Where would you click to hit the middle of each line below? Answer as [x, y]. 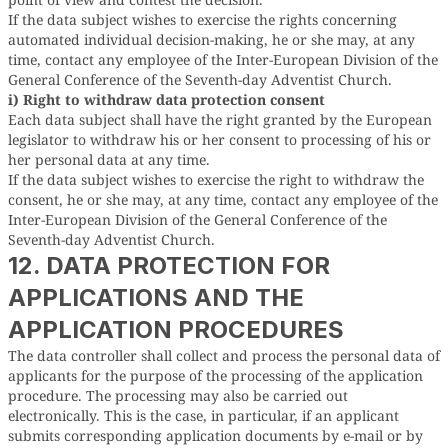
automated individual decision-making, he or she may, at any [211, 39]
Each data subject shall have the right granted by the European [220, 119]
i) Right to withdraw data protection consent [166, 99]
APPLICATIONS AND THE [156, 297]
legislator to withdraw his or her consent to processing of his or [219, 139]
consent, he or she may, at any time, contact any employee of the [223, 199]
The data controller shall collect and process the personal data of [224, 355]
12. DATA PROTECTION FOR [169, 265]
